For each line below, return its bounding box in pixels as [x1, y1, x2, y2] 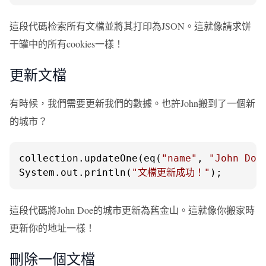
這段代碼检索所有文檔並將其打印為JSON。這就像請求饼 [9, 20, 251, 32]
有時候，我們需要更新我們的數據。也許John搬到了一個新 [9, 97, 255, 109]
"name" [161, 153, 197, 164]
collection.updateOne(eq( [19, 153, 161, 164]
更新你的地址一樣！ [9, 221, 95, 234]
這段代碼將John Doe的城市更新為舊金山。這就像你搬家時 [9, 204, 255, 216]
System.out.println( [19, 167, 132, 178]
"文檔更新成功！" [132, 167, 210, 178]
